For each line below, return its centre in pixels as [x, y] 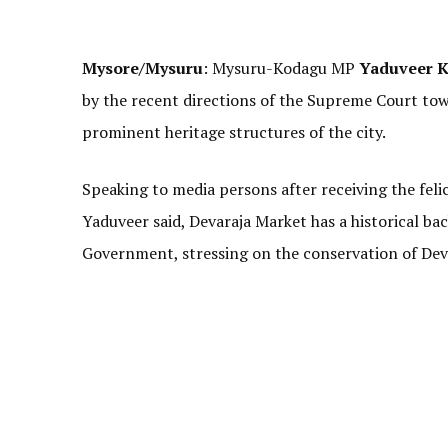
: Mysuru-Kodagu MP [281, 68]
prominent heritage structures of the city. [234, 132]
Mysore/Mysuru [142, 68]
